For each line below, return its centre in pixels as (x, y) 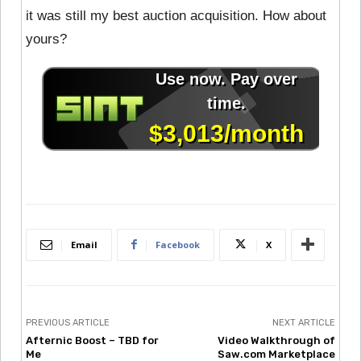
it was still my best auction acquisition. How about (176, 15)
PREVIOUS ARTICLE (68, 322)
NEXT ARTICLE (303, 322)
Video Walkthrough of (276, 340)
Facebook (178, 244)
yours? (46, 39)
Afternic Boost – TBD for (92, 340)
